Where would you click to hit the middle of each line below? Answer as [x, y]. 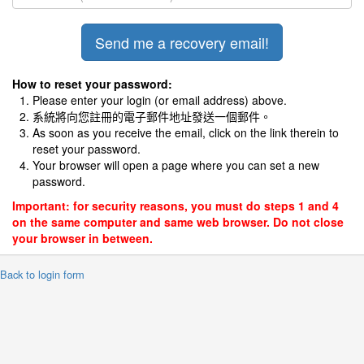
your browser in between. [82, 238]
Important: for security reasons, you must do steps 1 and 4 [175, 206]
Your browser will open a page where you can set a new [176, 165]
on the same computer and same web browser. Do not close [178, 222]
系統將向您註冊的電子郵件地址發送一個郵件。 [152, 116]
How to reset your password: [92, 84]
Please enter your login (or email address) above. [160, 100]
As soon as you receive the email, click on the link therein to [186, 132]
